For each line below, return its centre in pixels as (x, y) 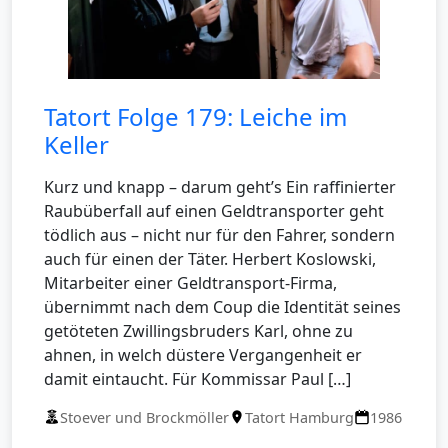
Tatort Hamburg (299, 417)
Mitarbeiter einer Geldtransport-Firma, (190, 282)
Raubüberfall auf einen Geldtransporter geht (214, 210)
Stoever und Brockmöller (144, 417)
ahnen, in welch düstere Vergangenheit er (203, 354)
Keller (76, 144)
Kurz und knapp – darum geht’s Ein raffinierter (220, 186)
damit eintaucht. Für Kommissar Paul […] (197, 378)
